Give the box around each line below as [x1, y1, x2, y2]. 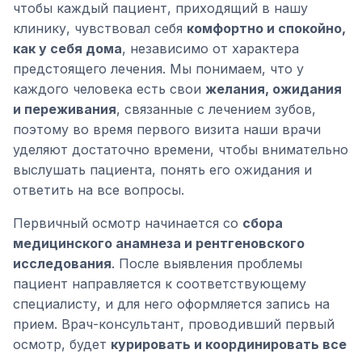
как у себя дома [13, 40, 122, 57]
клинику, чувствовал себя [13, 20, 187, 36]
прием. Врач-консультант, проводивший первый [13, 316, 335, 332]
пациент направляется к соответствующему [13, 276, 306, 292]
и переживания [13, 101, 116, 117]
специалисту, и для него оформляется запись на [13, 296, 330, 312]
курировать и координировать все [111, 336, 347, 352]
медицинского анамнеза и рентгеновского [13, 235, 305, 251]
